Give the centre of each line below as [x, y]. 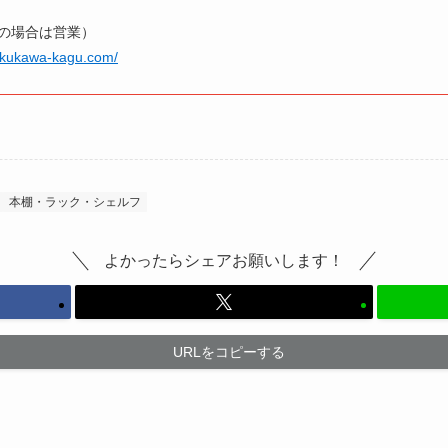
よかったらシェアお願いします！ [224, 260]
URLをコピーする [229, 352]
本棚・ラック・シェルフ [75, 201]
